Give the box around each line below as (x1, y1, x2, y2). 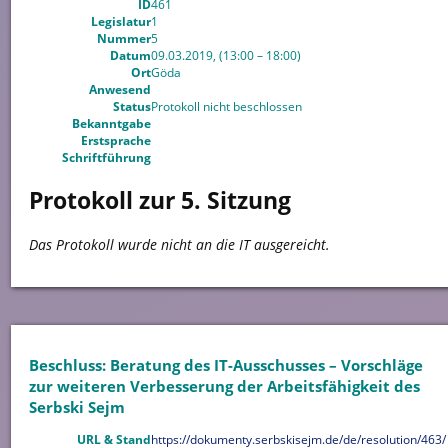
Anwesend (88, 80, 151, 98)
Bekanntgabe (71, 114, 151, 132)
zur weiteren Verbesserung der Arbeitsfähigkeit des (28, 376, 420, 397)
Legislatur (90, 12, 151, 30)
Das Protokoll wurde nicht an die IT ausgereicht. (28, 234, 330, 254)
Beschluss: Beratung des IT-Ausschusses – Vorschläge (28, 355, 423, 376)
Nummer (96, 29, 151, 47)
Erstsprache (80, 131, 151, 149)
